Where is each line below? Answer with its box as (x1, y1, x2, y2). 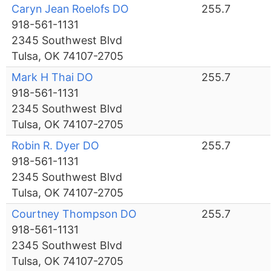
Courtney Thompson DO (11, 207, 137, 221)
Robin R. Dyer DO (11, 139, 100, 152)
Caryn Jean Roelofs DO (11, 2, 129, 16)
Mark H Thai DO (11, 71, 94, 84)
